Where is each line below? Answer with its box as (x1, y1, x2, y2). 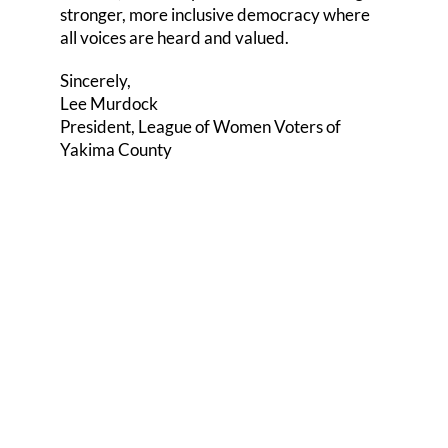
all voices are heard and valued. (59, 27, 289, 49)
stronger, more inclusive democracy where (59, 4, 370, 26)
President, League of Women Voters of (59, 116, 341, 138)
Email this (334, 318, 396, 336)
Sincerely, (59, 70, 131, 92)
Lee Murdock (59, 93, 158, 115)
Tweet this (203, 318, 267, 336)
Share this (74, 318, 136, 336)
